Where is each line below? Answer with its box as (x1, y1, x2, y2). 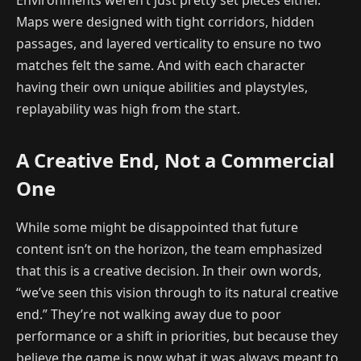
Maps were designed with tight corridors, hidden (16, 13, 314, 31)
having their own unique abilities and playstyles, (16, 78, 308, 97)
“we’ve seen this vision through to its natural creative (16, 284, 338, 302)
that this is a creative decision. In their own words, (16, 262, 322, 280)
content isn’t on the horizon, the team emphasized (16, 240, 322, 259)
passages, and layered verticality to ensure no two (16, 35, 322, 53)
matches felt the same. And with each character (16, 56, 305, 75)
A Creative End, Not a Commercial (16, 147, 334, 174)
